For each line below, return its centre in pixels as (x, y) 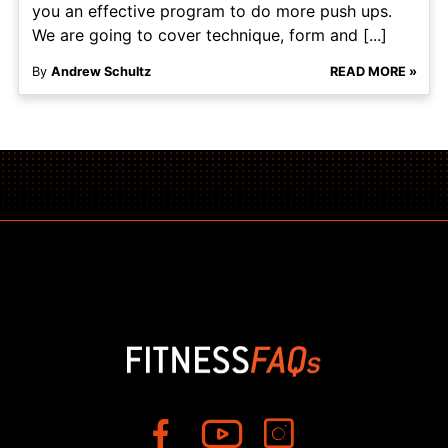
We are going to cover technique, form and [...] (209, 35)
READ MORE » (373, 72)
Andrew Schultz (100, 72)
